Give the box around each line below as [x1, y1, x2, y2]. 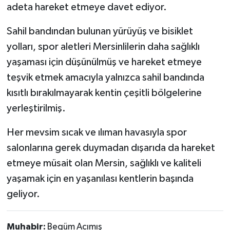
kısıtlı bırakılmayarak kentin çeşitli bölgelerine [6, 88, 202, 99]
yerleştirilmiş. [6, 103, 66, 114]
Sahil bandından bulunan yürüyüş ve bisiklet [6, 26, 193, 37]
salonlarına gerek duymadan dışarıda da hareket [6, 143, 215, 154]
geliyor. [6, 189, 40, 200]
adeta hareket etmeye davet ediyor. [6, 2, 167, 13]
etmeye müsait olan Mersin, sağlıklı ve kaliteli [6, 158, 201, 169]
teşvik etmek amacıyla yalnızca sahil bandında [6, 72, 204, 83]
